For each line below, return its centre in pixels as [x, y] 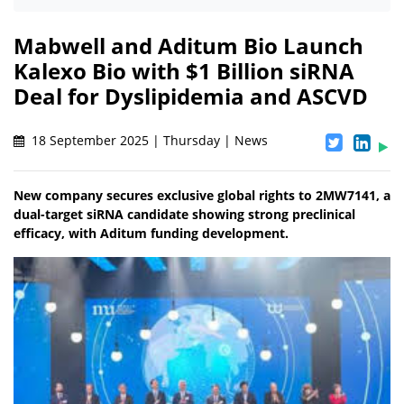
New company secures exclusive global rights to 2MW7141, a [202, 196]
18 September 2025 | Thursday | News [148, 141]
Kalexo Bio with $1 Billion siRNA [184, 71]
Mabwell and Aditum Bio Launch [188, 46]
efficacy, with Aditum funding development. [151, 234]
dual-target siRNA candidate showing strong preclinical [184, 215]
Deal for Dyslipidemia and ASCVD [191, 96]
